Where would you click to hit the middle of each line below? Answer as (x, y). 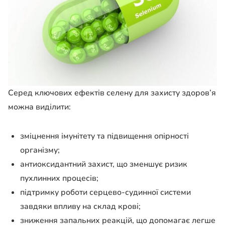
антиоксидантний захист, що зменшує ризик (104, 164)
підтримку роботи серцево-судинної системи (105, 192)
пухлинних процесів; (59, 178)
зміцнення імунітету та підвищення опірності (104, 136)
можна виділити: (39, 107)
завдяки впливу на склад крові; (80, 206)
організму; (40, 150)
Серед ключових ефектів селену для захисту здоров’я (112, 93)
